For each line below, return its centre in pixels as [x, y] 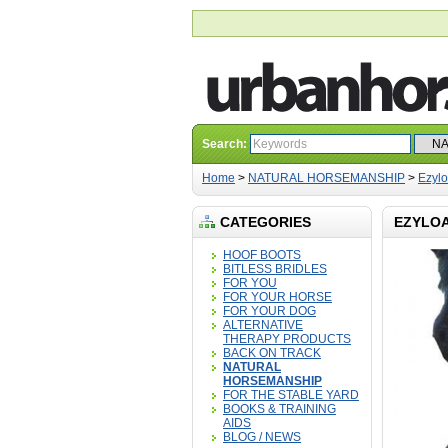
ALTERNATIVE [263, 325]
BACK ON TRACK [272, 353]
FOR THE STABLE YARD [291, 395]
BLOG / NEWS [262, 437]
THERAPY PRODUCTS [287, 339]
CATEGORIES [265, 222]
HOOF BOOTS [262, 255]
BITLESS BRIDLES [275, 269]
